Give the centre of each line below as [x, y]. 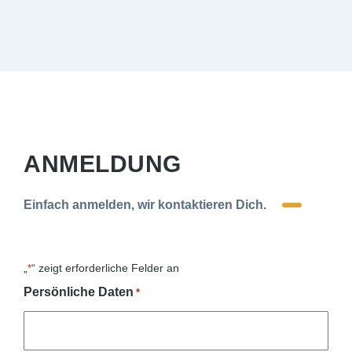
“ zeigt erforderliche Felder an [105, 268]
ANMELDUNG [103, 164]
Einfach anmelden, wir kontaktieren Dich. [145, 205]
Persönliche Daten [79, 292]
